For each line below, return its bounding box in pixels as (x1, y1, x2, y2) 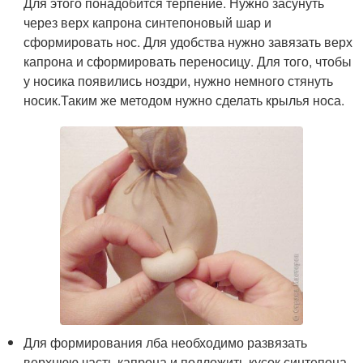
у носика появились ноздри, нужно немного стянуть (23, 71, 334, 90)
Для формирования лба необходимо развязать (23, 333, 308, 352)
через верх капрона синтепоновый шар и (23, 13, 272, 32)
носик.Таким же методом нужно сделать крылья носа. (23, 91, 345, 109)
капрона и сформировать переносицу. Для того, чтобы (23, 52, 352, 70)
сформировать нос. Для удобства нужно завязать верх (23, 32, 353, 51)
